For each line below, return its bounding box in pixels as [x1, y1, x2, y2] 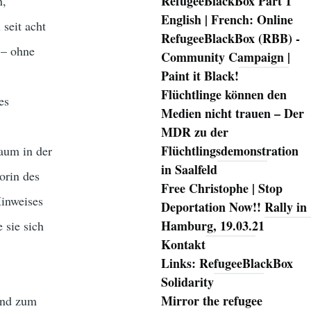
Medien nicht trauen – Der [160, 104, 304, 123]
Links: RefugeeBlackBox [160, 254, 293, 273]
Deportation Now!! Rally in [160, 198, 307, 217]
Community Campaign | [160, 48, 290, 67]
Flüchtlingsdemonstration [160, 142, 299, 160]
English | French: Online [160, 10, 293, 29]
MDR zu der [160, 123, 228, 142]
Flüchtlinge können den [160, 85, 287, 104]
